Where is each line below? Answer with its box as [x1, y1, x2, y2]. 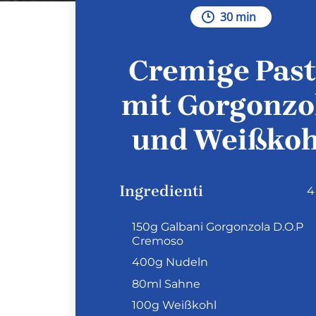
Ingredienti [119, 182, 204, 201]
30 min [219, 9, 256, 25]
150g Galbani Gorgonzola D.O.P [132, 220, 303, 234]
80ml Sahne [132, 276, 200, 291]
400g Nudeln [132, 255, 208, 269]
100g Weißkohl [132, 298, 217, 312]
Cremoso [132, 234, 183, 248]
